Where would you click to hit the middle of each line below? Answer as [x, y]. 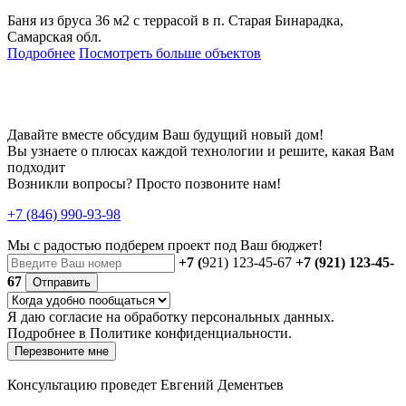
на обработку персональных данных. [218, 317]
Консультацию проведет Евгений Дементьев [145, 385]
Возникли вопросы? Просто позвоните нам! [144, 184]
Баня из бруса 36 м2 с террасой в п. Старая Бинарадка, [175, 21]
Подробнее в [48, 333]
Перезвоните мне [62, 352]
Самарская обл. [54, 37]
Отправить [62, 283]
